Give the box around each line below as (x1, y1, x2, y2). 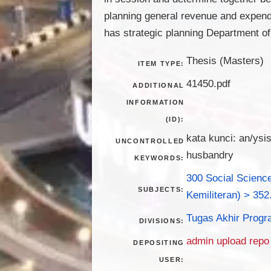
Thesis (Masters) (186, 54, 264, 67)
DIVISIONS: (139, 217, 184, 224)
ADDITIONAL (132, 81, 184, 89)
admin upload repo (186, 234, 269, 247)
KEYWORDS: (134, 154, 184, 162)
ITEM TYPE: (137, 59, 184, 67)
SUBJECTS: (138, 185, 184, 193)
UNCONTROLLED (116, 137, 184, 145)
